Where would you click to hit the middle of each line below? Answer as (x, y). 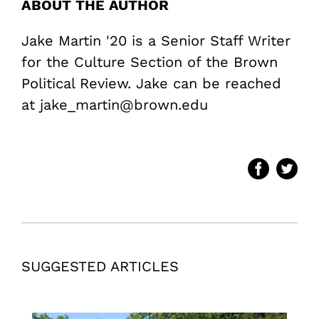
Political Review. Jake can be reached (151, 84)
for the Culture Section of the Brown (150, 62)
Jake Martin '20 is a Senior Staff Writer (156, 41)
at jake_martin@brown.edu (115, 105)
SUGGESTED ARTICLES (100, 267)
